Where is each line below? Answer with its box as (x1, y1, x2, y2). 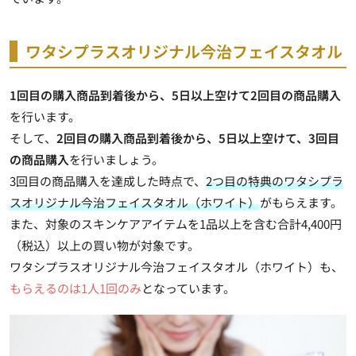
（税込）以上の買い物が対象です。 (10, 236, 199, 253)
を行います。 (10, 107, 80, 125)
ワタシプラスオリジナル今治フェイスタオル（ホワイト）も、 (10, 257, 343, 275)
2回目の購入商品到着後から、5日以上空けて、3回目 (56, 129, 339, 146)
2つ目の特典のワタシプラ (206, 172, 343, 189)
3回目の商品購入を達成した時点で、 (10, 172, 206, 189)
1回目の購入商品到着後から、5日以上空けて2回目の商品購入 (10, 86, 341, 103)
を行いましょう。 (69, 150, 164, 168)
